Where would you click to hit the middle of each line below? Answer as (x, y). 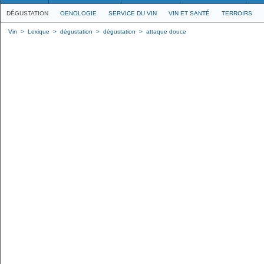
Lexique (39, 32)
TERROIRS (237, 13)
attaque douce (166, 32)
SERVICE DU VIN (133, 13)
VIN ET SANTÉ (189, 13)
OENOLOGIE (78, 13)
